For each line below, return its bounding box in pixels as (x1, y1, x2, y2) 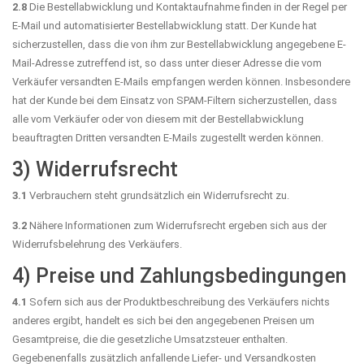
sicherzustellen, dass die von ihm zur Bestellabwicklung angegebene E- (12, 37, 346, 50)
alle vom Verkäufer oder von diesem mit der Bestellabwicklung (12, 112, 304, 125)
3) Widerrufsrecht (12, 157, 178, 181)
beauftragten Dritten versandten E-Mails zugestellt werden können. (12, 131, 323, 144)
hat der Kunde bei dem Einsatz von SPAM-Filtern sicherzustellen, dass (12, 93, 337, 106)
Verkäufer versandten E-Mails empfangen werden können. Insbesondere (12, 75, 350, 88)
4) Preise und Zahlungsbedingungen (12, 263, 347, 288)
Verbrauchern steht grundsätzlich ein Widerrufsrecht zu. (27, 188, 289, 201)
